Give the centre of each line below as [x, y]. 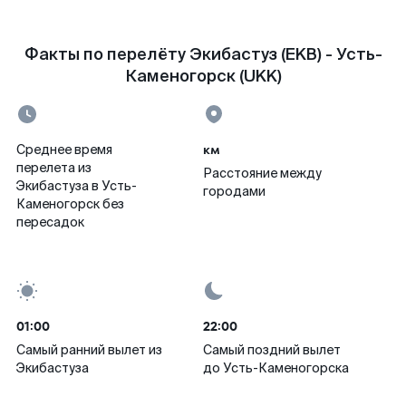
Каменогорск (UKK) [203, 76]
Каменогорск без [70, 204]
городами [234, 191]
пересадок [50, 222]
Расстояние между [262, 173]
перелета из [54, 168]
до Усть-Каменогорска [276, 368]
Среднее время [64, 150]
